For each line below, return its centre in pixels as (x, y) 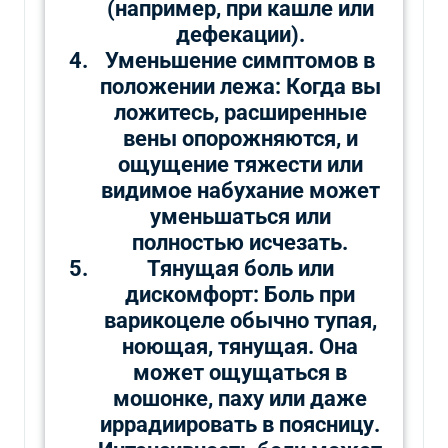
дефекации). (240, 34)
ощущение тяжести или (240, 164)
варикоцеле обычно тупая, (240, 320)
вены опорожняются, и (240, 138)
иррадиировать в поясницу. (240, 424)
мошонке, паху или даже (240, 398)
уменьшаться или (240, 216)
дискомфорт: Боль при (240, 294)
